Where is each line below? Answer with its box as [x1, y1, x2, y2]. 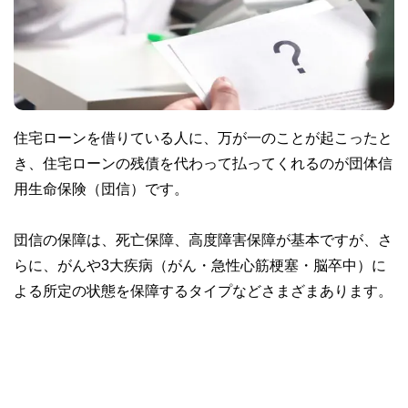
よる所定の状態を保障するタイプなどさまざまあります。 [14, 282, 393, 298]
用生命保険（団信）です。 [14, 180, 189, 196]
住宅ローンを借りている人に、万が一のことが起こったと [14, 129, 393, 145]
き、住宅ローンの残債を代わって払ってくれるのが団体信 [14, 155, 393, 170]
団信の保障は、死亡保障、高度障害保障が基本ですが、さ [14, 231, 393, 247]
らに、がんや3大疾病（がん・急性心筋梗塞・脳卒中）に [14, 257, 386, 272]
